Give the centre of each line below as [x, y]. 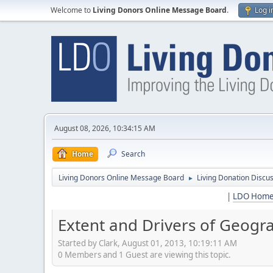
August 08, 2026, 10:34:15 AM [105, 128]
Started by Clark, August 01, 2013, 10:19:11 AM [147, 243]
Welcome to [72, 10]
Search [133, 154]
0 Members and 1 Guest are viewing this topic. [144, 254]
